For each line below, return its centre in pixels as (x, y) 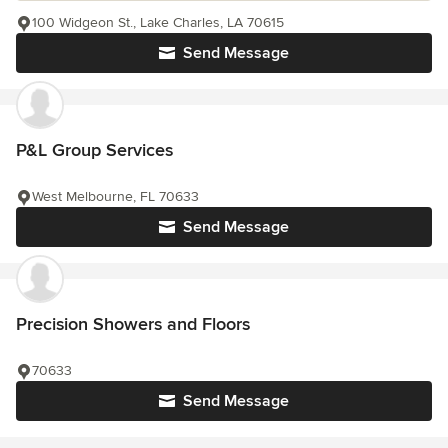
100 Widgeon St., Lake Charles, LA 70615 (158, 23)
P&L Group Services (94, 150)
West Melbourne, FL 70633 (115, 197)
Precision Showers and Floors (133, 324)
